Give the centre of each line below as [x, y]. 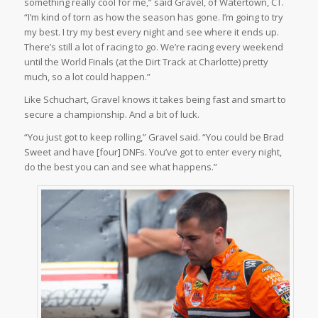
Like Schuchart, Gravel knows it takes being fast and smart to [155, 100]
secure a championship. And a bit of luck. [111, 115]
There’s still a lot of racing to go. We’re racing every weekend [153, 47]
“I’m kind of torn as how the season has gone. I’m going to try [153, 17]
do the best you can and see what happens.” [120, 167]
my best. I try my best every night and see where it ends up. [151, 32]
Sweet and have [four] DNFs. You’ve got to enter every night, [153, 152]
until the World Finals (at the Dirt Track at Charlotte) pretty [146, 62]
